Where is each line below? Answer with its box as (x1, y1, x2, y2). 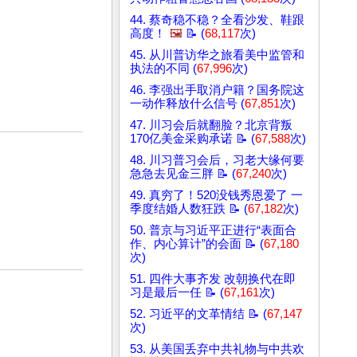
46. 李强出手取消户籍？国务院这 (130, 84, 304, 97)
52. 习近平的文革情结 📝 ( (130, 308, 267, 321)
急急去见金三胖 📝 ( (130, 167, 236, 181)
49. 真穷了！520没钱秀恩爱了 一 (130, 189, 303, 202)
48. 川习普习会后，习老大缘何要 (130, 154, 304, 167)
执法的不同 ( (130, 62, 197, 76)
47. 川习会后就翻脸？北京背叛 (130, 119, 292, 132)
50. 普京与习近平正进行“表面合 (130, 224, 296, 237)
